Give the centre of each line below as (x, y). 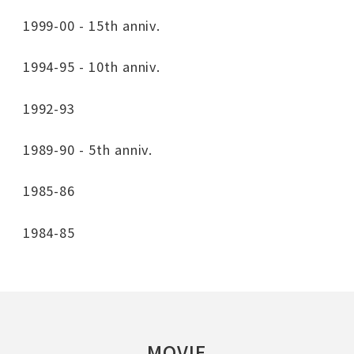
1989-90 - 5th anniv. (88, 150)
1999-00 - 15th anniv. (92, 26)
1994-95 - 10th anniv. (92, 67)
